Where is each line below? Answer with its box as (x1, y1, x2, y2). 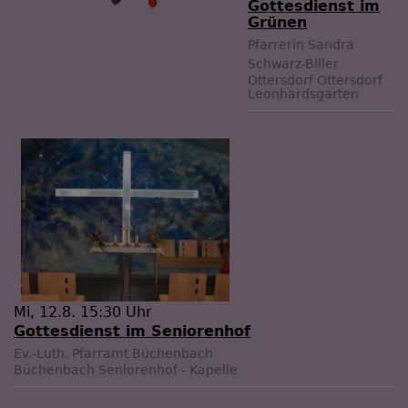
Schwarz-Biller (248, 56, 339, 71)
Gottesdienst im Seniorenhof (14, 321, 250, 340)
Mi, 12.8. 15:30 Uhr (14, 302, 152, 321)
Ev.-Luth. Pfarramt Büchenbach (14, 345, 213, 361)
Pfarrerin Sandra (248, 36, 354, 52)
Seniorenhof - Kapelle (98, 362, 238, 377)
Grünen (248, 13, 307, 31)
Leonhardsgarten (248, 86, 359, 101)
